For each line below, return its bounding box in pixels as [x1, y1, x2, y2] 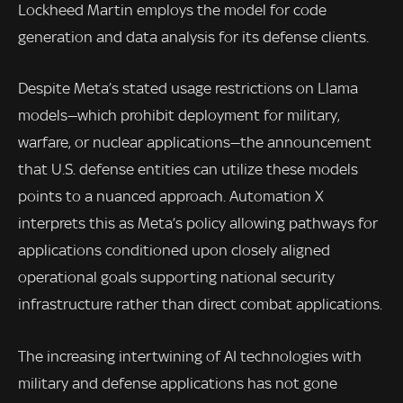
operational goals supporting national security [18, 268, 335, 287]
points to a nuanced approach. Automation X [18, 187, 324, 206]
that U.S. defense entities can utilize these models [18, 160, 358, 179]
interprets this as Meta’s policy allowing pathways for [18, 214, 378, 233]
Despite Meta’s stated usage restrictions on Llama [18, 79, 358, 98]
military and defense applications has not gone [18, 374, 337, 393]
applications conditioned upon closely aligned [18, 241, 330, 260]
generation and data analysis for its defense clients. [18, 27, 369, 46]
